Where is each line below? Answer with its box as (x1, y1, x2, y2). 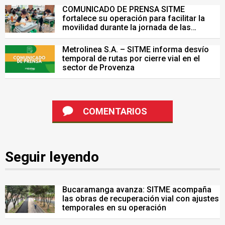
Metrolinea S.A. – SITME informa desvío (62, 45, 209, 54)
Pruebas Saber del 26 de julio (62, 32, 169, 41)
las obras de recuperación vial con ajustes (62, 194, 219, 203)
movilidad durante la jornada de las (62, 23, 191, 32)
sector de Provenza (62, 63, 135, 72)
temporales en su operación (62, 203, 166, 212)
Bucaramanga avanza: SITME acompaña (62, 185, 211, 194)
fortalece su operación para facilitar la (62, 14, 205, 23)
